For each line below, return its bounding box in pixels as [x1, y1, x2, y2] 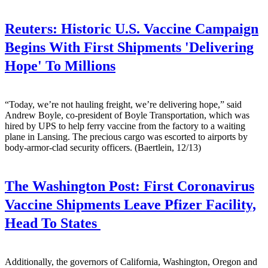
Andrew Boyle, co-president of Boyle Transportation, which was [5, 109, 249, 120]
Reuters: [5, 20, 57, 36]
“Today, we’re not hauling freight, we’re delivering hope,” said [5, 99, 242, 109]
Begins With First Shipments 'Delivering [5, 39, 254, 55]
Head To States [5, 215, 100, 232]
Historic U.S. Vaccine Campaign [57, 20, 258, 36]
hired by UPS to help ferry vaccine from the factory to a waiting [5, 120, 245, 131]
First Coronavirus [140, 178, 254, 194]
